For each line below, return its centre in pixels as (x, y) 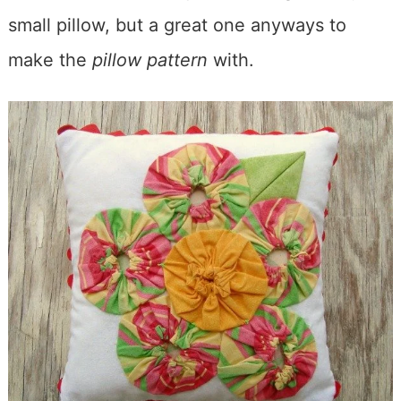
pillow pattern (149, 60)
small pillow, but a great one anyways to (177, 26)
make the (50, 60)
